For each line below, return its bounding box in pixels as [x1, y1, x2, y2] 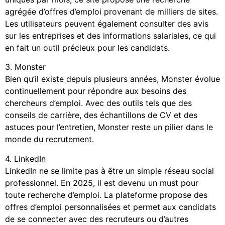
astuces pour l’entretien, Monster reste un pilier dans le [5, 122, 213, 133]
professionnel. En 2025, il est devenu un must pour [5, 177, 198, 188]
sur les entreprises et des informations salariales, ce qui [5, 30, 216, 41]
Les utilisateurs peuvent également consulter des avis [5, 18, 208, 29]
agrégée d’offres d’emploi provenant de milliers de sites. [5, 6, 218, 17]
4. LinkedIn [5, 153, 46, 164]
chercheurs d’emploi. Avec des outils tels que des [5, 98, 192, 108]
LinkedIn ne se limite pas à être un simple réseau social [5, 165, 214, 176]
